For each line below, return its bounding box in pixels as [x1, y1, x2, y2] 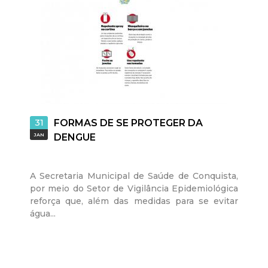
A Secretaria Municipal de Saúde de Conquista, [30, 170, 238, 181]
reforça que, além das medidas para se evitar [30, 196, 238, 206]
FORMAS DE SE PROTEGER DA [54, 117, 203, 129]
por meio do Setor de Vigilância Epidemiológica [30, 183, 238, 194]
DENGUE [54, 132, 96, 143]
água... [30, 208, 56, 219]
